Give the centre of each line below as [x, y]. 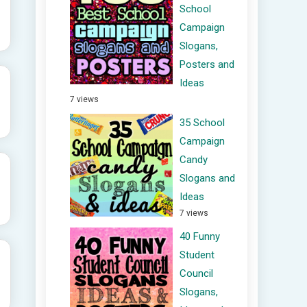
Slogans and [207, 178]
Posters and [207, 64]
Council [196, 273]
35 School [202, 123]
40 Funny [200, 236]
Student [197, 255]
